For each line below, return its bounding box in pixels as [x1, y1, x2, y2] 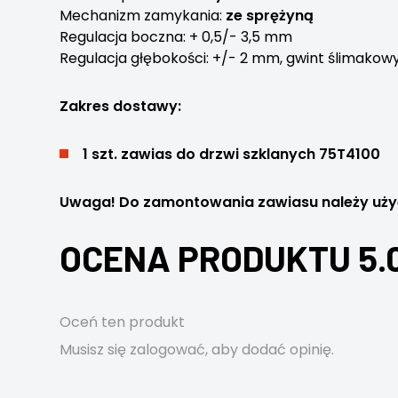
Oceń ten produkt [60, 312, 186, 332]
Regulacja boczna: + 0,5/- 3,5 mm [60, 27, 293, 47]
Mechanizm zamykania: [60, 5, 227, 26]
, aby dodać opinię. [205, 339, 335, 360]
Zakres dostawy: [60, 96, 182, 116]
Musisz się [60, 339, 131, 360]
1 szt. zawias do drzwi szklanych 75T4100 [83, 144, 381, 164]
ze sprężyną [226, 5, 314, 26]
